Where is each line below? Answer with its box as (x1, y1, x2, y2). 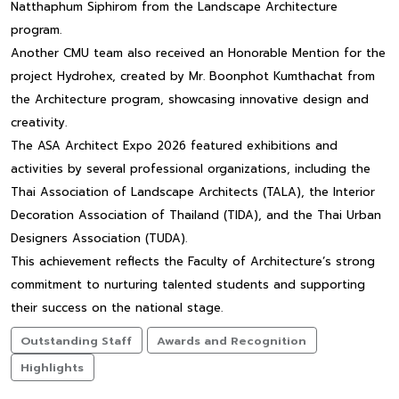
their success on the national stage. (11, 298, 223, 316)
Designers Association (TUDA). (11, 229, 187, 247)
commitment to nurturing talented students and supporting (11, 275, 365, 293)
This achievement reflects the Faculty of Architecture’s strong (11, 252, 375, 270)
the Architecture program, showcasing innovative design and (11, 90, 369, 108)
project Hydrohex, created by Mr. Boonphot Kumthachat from (11, 67, 375, 85)
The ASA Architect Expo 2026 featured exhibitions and (11, 136, 338, 154)
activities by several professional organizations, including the (11, 159, 370, 177)
